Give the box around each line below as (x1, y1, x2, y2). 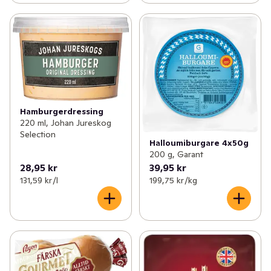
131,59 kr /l (20, 175, 58, 186)
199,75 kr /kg (149, 175, 197, 186)
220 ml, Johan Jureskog (20, 117, 111, 128)
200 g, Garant (149, 149, 203, 160)
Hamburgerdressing (20, 105, 103, 117)
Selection (20, 128, 56, 140)
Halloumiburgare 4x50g (149, 137, 249, 149)
